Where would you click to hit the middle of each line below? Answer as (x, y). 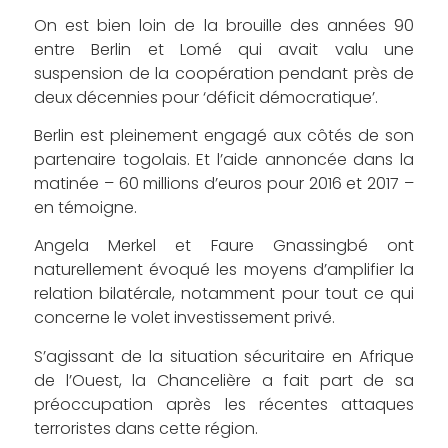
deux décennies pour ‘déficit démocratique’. (206, 97)
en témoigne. (85, 208)
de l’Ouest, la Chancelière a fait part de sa (224, 380)
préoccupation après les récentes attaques (224, 404)
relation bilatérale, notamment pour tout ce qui (224, 294)
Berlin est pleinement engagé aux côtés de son (224, 136)
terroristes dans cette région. (146, 428)
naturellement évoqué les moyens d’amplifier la (224, 270)
